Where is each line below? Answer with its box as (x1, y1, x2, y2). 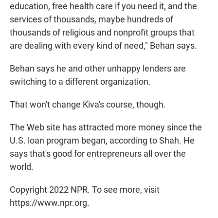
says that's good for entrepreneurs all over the (10, 148, 186, 159)
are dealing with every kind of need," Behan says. (10, 40, 197, 51)
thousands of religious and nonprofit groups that (10, 27, 195, 37)
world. (10, 162, 34, 172)
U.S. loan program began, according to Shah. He (10, 135, 195, 145)
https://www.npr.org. (10, 198, 90, 208)
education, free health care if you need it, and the (10, 1, 197, 11)
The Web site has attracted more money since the (10, 122, 202, 132)
